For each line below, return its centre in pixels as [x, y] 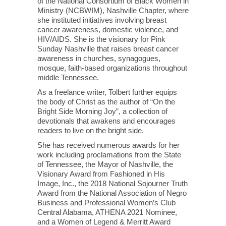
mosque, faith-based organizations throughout [112, 68]
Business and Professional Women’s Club [106, 203]
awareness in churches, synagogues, [99, 58]
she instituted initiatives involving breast [102, 20]
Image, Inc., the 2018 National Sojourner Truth [112, 183]
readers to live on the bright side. [91, 130]
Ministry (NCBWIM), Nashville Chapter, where [113, 10]
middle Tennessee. [68, 77]
